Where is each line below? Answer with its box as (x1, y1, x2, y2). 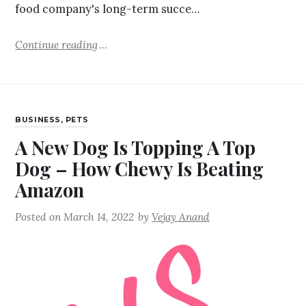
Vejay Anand (152, 210, 210, 224)
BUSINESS (15, 115, 61, 125)
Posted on (15, 210, 64, 224)
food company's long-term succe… (15, 2, 200, 16)
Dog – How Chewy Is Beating (15, 156, 264, 182)
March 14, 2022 (64, 210, 135, 224)
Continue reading (15, 38, 98, 51)
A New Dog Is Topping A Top (15, 135, 256, 161)
